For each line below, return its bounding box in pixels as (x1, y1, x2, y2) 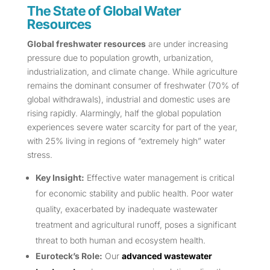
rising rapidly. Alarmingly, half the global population (27, 108, 221, 119)
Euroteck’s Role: (35, 251, 102, 262)
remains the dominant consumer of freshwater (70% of (27, 80, 239, 91)
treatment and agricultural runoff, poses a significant (35, 219, 236, 230)
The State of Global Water (27, 3, 181, 19)
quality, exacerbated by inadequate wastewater (35, 204, 218, 215)
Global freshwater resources (27, 39, 146, 49)
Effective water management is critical (84, 172, 234, 183)
